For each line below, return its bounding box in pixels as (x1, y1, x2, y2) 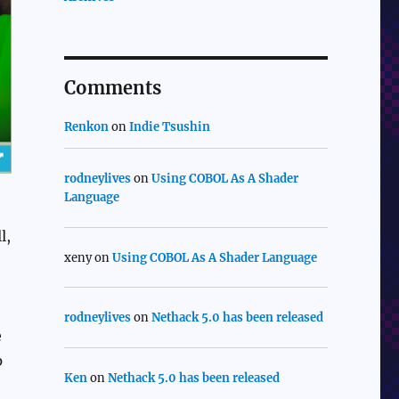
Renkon (63, 119, 109, 135)
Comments (63, 77, 161, 100)
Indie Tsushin (128, 119, 210, 135)
